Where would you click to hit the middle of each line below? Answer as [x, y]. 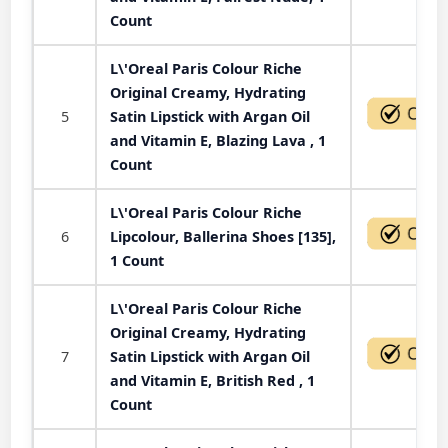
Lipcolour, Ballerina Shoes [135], [223, 236]
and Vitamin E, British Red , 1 [212, 380]
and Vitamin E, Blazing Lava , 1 [218, 140]
